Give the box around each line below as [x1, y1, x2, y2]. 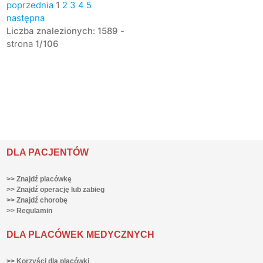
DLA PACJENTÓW [6, 147, 89, 157]
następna [6, 12, 45, 23]
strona [6, 38, 35, 49]
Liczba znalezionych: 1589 [6, 25, 118, 36]
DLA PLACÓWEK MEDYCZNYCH [6, 229, 154, 240]
